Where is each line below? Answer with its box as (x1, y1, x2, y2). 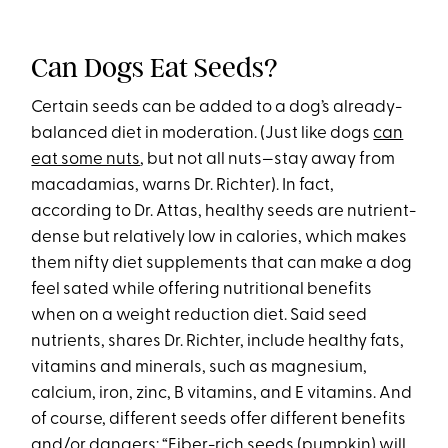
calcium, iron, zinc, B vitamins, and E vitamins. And (31, 385, 413, 403)
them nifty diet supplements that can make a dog (31, 255, 413, 273)
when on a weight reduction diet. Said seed (31, 307, 368, 325)
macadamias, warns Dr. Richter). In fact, (31, 177, 335, 195)
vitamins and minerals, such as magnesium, (31, 359, 368, 377)
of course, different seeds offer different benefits (31, 411, 407, 429)
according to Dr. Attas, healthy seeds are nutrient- (31, 203, 417, 221)
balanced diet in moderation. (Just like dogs (31, 125, 374, 143)
